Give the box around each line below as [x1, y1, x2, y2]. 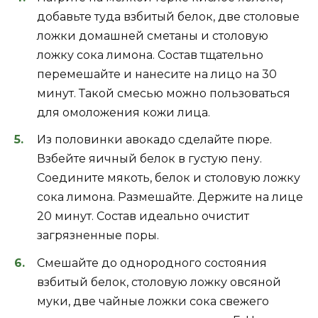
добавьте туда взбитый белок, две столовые [37, 10, 300, 24]
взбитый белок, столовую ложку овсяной [37, 275, 281, 289]
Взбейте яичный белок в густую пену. [37, 152, 262, 166]
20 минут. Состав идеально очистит [37, 209, 249, 224]
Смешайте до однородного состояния [37, 256, 267, 270]
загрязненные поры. [37, 229, 159, 243]
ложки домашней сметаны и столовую [37, 29, 268, 43]
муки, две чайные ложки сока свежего [37, 294, 269, 308]
